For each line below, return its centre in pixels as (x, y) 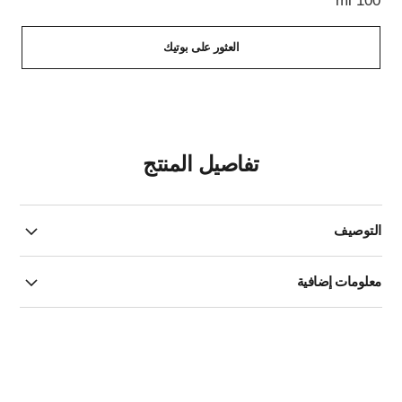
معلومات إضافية (339, 281)
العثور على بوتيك (201, 47)
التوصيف (358, 230)
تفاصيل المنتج (201, 164)
